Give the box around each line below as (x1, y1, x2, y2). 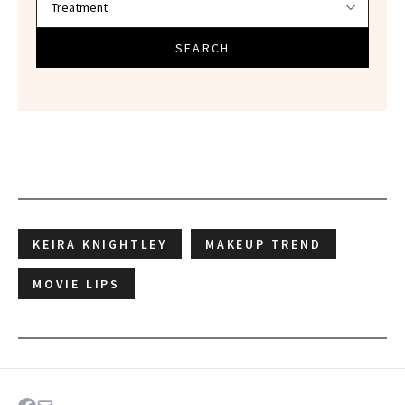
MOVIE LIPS (33, 275, 120, 292)
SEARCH (175, 39, 230, 56)
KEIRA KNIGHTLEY (33, 235, 167, 252)
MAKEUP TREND (205, 235, 322, 252)
